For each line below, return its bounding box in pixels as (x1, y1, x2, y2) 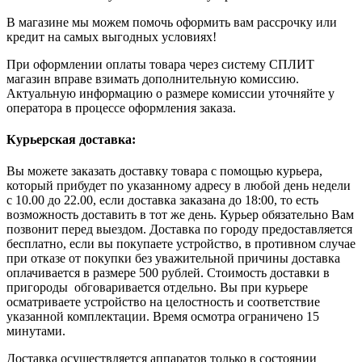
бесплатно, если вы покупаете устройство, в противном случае (6, 237, 356, 251)
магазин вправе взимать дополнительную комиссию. (6, 71, 299, 86)
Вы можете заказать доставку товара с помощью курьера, (6, 164, 322, 179)
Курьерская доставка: (6, 133, 136, 147)
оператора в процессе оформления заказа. (6, 100, 236, 115)
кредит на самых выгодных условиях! (6, 29, 217, 44)
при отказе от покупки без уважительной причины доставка (6, 251, 340, 266)
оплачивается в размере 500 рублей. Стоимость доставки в (6, 266, 330, 280)
